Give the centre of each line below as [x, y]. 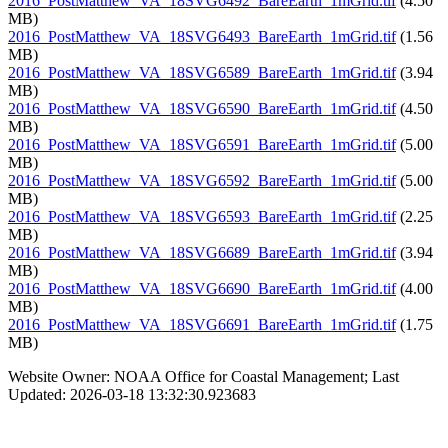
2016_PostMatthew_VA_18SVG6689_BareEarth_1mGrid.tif [202, 253]
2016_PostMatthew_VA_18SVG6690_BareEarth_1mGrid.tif [202, 289]
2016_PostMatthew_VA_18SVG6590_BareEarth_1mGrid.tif [202, 109]
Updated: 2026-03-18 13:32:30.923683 [132, 395]
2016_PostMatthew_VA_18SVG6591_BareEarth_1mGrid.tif [202, 145]
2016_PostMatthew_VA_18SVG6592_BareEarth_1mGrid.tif [202, 181]
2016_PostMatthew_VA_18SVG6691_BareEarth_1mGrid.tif [202, 325]
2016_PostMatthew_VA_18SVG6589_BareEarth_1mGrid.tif [202, 73]
